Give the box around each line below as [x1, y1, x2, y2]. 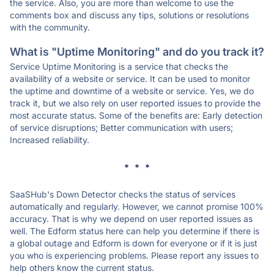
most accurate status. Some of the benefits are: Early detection [10, 110, 262, 120]
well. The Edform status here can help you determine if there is [10, 226, 259, 236]
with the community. [10, 22, 90, 32]
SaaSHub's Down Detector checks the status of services [10, 189, 235, 199]
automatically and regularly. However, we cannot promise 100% [10, 201, 264, 212]
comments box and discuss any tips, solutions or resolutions [10, 10, 249, 20]
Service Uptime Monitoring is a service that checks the [10, 61, 228, 72]
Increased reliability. [10, 135, 89, 145]
